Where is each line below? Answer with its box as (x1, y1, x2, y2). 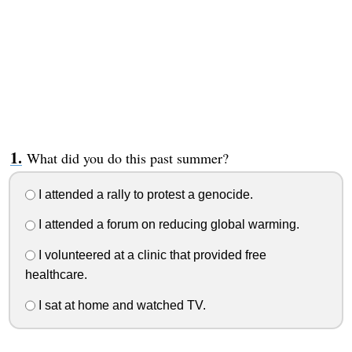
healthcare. (24, 267, 87, 281)
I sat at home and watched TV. (35, 298, 206, 312)
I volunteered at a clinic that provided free (35, 248, 266, 262)
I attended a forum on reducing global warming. (35, 218, 299, 232)
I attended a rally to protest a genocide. (35, 187, 253, 201)
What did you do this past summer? (26, 148, 229, 167)
